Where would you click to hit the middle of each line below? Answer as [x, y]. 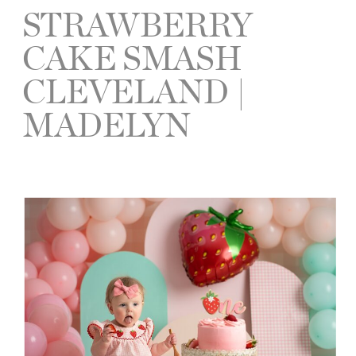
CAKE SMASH [133, 56]
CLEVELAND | [134, 90]
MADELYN [107, 123]
